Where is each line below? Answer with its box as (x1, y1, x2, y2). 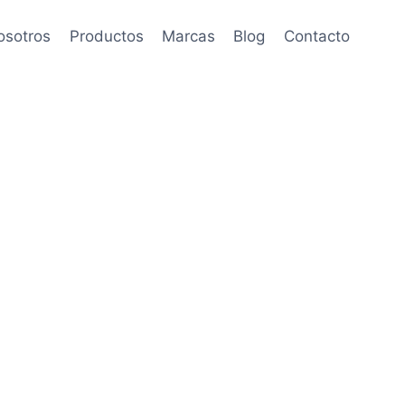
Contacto (283, 26, 350, 45)
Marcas (162, 26, 216, 45)
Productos (69, 26, 144, 45)
